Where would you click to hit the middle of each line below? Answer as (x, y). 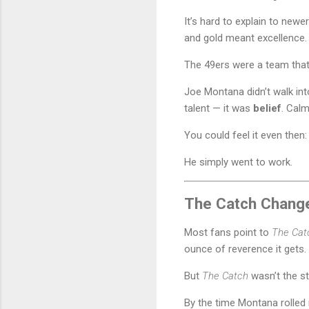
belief (267, 108)
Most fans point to (228, 233)
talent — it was (219, 108)
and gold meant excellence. (246, 38)
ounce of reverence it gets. (245, 249)
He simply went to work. (238, 162)
